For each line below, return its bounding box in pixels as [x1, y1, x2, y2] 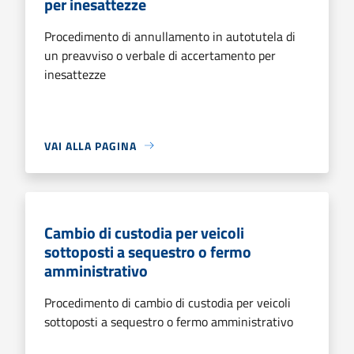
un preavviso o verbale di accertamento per [44, 45, 276, 65]
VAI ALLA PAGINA [44, 137, 137, 154]
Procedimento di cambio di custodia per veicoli [44, 292, 291, 312]
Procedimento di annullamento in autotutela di [44, 26, 296, 46]
